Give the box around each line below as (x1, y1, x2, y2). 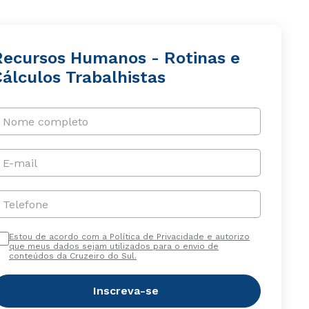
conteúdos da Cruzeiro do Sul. (8, 251, 137, 261)
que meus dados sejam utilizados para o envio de (8, 241, 219, 251)
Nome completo (2, 114, 88, 128)
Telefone (2, 197, 48, 211)
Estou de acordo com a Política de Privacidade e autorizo (8, 232, 250, 241)
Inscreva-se (93, 284, 159, 297)
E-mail (2, 156, 37, 170)
